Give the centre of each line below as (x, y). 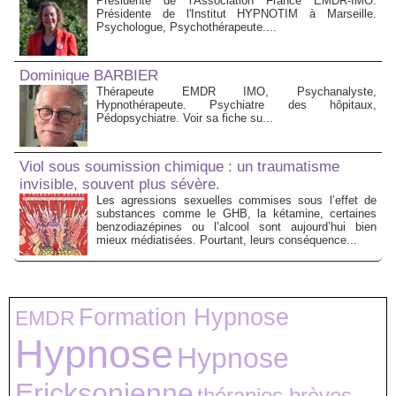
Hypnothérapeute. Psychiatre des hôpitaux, (236, 105)
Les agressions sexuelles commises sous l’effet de (236, 201)
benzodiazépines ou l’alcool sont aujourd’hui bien (236, 227)
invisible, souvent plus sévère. (120, 185)
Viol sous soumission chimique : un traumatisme (179, 167)
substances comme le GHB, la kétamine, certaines (236, 214)
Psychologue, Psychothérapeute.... (187, 27)
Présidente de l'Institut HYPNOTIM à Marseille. (236, 14)
